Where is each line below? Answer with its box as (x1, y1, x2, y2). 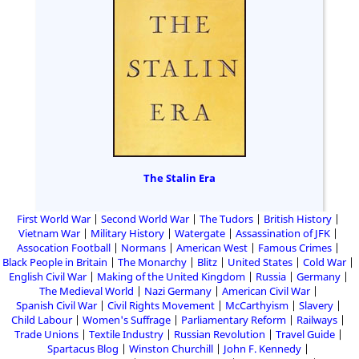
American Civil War (221, 284, 310, 298)
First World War (17, 212, 91, 226)
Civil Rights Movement (107, 298, 215, 313)
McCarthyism (224, 298, 288, 313)
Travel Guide (275, 327, 335, 341)
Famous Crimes (258, 240, 332, 255)
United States (228, 255, 292, 269)
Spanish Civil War (15, 298, 97, 313)
